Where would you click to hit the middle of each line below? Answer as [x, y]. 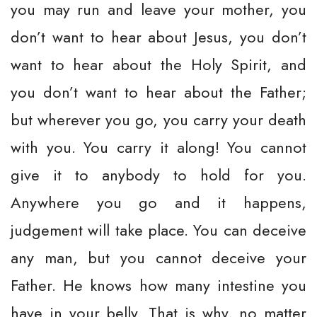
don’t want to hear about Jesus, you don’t [158, 37]
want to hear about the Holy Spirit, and [158, 64]
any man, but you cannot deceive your [158, 258]
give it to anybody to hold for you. [158, 175]
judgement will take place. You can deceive [158, 230]
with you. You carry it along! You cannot [158, 147]
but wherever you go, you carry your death [158, 120]
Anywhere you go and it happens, [158, 202]
